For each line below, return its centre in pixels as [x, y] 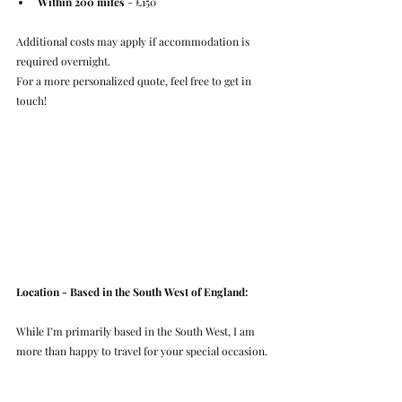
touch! [31, 100]
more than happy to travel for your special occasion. [142, 351]
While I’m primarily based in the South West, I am [137, 332]
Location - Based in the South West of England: [132, 292]
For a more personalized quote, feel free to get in [135, 80]
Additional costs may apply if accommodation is [134, 41]
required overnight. [63, 61]
